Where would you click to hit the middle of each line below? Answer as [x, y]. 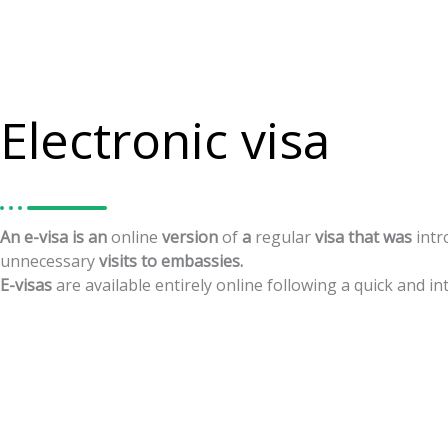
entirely [183, 285]
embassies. [202, 261]
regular [283, 237]
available [118, 285]
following [302, 285]
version [190, 237]
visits [118, 261]
